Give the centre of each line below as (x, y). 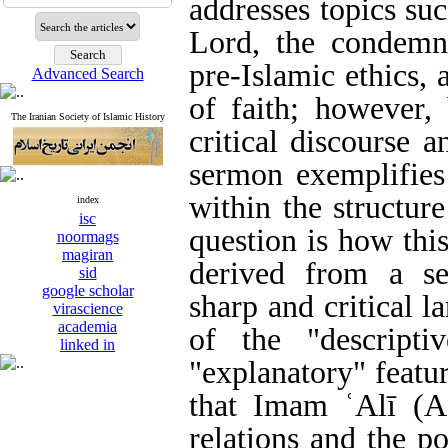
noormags (87, 236)
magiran (87, 254)
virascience (87, 308)
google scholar (87, 290)
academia (87, 326)
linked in (87, 344)
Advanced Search (87, 73)
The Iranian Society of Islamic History (87, 116)
